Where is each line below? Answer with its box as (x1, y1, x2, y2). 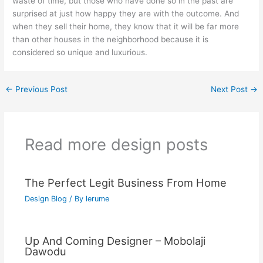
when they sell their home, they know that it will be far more (12, 22, 240, 32)
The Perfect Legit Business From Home (24, 176, 227, 190)
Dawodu (24, 245, 66, 258)
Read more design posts (24, 134, 208, 154)
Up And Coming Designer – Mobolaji (24, 234, 205, 248)
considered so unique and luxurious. (12, 48, 148, 58)
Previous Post (13, 85, 68, 95)
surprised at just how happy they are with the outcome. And (12, 9, 240, 19)
